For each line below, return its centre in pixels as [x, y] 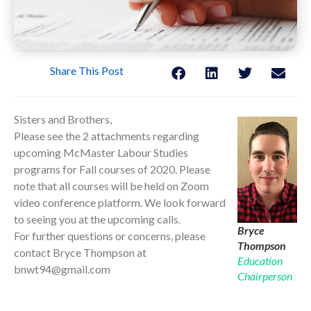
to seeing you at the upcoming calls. [97, 219]
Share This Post [86, 70]
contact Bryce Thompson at [80, 253]
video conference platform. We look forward [120, 203]
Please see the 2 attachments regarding [107, 136]
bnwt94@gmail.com [62, 269]
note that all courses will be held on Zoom [111, 186]
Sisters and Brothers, [63, 119]
